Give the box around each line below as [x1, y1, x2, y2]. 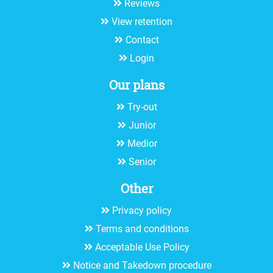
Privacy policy [112, 204, 172, 216]
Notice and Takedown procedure [73, 259, 211, 271]
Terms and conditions [95, 222, 189, 235]
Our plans [108, 76, 165, 93]
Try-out [127, 101, 157, 113]
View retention [112, 15, 172, 27]
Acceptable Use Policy [94, 241, 190, 253]
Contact [125, 34, 159, 46]
